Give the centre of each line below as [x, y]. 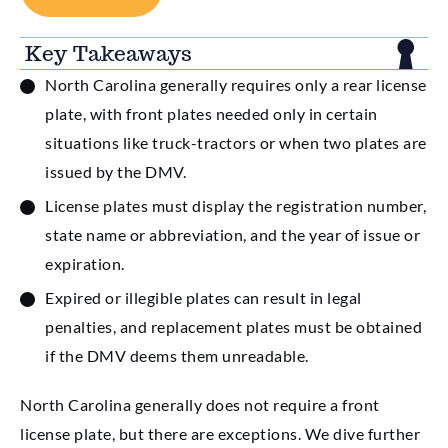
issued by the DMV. [115, 172]
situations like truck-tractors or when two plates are [236, 143]
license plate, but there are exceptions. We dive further [220, 433]
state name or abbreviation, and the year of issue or [232, 235]
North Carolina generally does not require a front [200, 404]
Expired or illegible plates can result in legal [203, 298]
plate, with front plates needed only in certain [211, 114]
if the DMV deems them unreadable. [177, 356]
